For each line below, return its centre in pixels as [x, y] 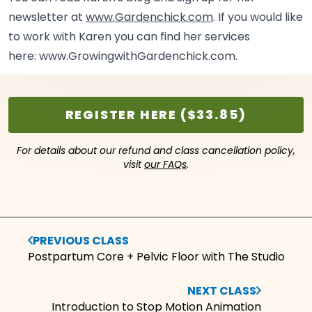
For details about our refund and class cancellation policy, [156, 151]
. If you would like [258, 17]
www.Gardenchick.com [150, 17]
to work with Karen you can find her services [130, 37]
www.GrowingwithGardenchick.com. [139, 56]
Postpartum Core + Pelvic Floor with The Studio [156, 257]
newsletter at [47, 17]
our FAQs [165, 165]
